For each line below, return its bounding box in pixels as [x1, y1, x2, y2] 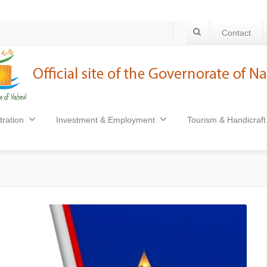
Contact [222, 28, 251, 38]
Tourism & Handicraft [187, 115, 266, 125]
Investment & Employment [56, 115, 155, 125]
